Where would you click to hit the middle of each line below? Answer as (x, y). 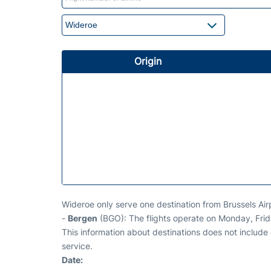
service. (77, 246)
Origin (148, 61)
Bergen (83, 218)
